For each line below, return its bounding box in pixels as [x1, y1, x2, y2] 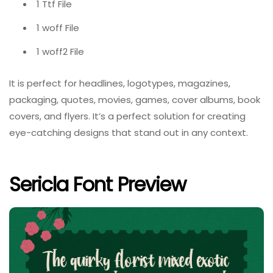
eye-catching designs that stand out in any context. [9, 126, 248, 139]
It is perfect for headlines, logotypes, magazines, [9, 76, 230, 90]
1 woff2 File [37, 45, 84, 58]
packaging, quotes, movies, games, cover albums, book [9, 93, 260, 106]
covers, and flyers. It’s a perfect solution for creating [9, 109, 246, 122]
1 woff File [37, 21, 79, 35]
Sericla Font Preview [9, 171, 186, 199]
